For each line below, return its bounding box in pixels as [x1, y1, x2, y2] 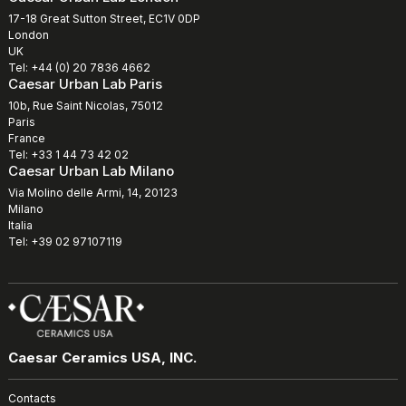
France [8, 131, 45, 146]
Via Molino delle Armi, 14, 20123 [8, 186, 178, 200]
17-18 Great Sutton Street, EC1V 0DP [8, 12, 200, 26]
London [8, 28, 49, 43]
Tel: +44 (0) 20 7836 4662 [8, 61, 150, 75]
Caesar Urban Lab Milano [8, 162, 174, 180]
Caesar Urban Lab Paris [8, 75, 162, 93]
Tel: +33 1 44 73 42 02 [8, 148, 129, 162]
